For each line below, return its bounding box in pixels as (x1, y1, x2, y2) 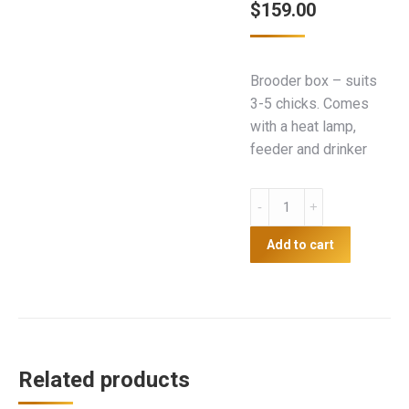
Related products (18, 367, 190, 393)
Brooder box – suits (250, 72, 377, 89)
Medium (249, 258, 301, 276)
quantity (249, 281, 299, 299)
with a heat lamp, (250, 118, 356, 135)
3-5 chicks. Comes (250, 95, 369, 112)
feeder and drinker (250, 141, 367, 158)
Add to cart (267, 237, 334, 252)
